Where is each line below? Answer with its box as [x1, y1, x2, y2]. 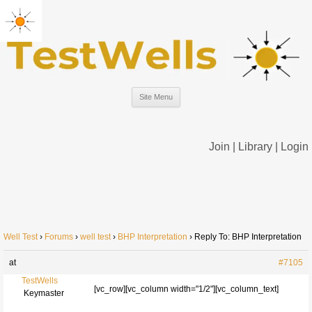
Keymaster [23, 288, 64, 298]
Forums [45, 231, 73, 242]
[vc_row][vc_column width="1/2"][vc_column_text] [94, 283, 279, 294]
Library [238, 141, 272, 153]
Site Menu [139, 93, 173, 102]
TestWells [21, 275, 58, 286]
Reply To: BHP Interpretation [194, 231, 302, 242]
